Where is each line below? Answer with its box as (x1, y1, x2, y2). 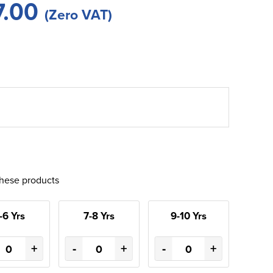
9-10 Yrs (170, 208, 207, 223)
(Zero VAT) (44, 4, 112, 24)
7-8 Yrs (83, 208, 115, 223)
